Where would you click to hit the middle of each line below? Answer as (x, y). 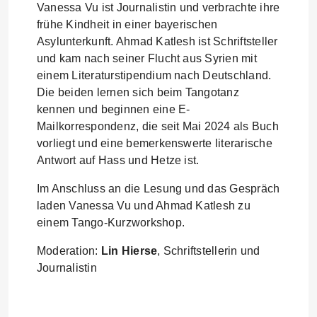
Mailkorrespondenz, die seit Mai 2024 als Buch (158, 126)
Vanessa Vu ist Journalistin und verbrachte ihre (158, 7)
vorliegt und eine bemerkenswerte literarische (155, 143)
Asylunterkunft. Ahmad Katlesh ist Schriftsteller (157, 41)
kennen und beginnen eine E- (114, 109)
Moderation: (69, 251)
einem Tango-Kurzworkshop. (111, 223)
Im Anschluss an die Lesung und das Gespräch (158, 189)
